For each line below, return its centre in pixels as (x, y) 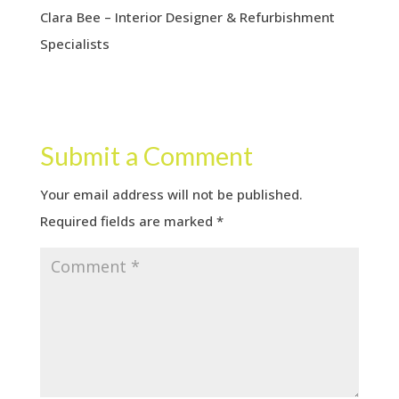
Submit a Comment (146, 155)
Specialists (74, 43)
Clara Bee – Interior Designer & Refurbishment (187, 16)
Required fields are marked (128, 220)
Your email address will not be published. (171, 194)
